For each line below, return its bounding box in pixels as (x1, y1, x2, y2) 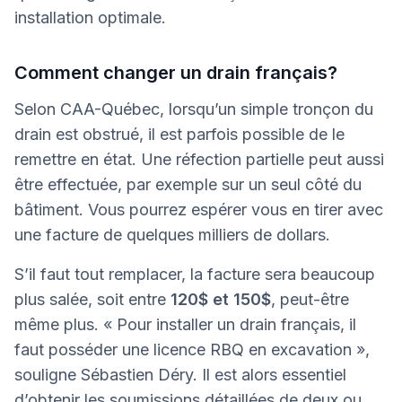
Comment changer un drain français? (14, 61, 337, 83)
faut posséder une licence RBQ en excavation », (14, 339, 370, 359)
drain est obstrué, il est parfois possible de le (14, 124, 345, 144)
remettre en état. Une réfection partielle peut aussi (14, 149, 384, 169)
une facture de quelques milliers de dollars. (14, 224, 330, 244)
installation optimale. (14, 7, 166, 27)
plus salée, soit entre (14, 289, 170, 309)
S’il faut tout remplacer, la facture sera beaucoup (14, 264, 375, 284)
